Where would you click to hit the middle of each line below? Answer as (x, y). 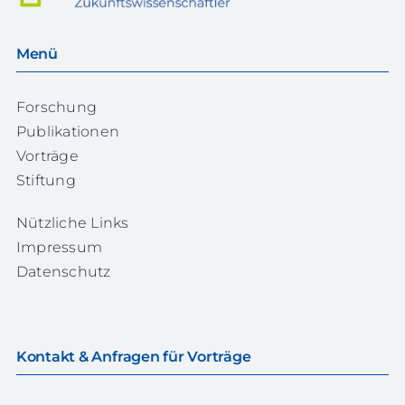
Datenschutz (63, 272)
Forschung (57, 108)
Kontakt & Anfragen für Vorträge (133, 357)
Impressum (59, 248)
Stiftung (46, 181)
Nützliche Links (72, 223)
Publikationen (68, 132)
